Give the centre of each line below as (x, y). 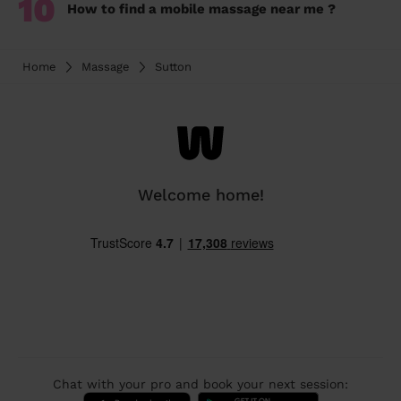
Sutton (173, 67)
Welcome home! (200, 195)
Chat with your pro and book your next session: (200, 384)
